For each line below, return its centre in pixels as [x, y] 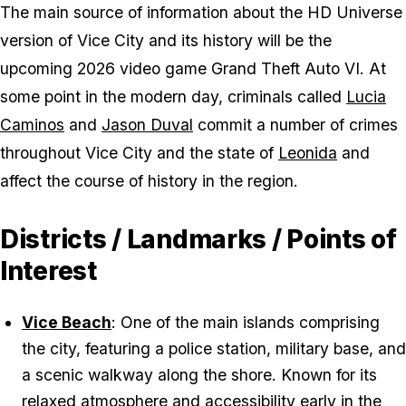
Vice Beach [67, 323]
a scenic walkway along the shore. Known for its [199, 375]
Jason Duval [147, 125]
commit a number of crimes [295, 125]
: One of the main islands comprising [246, 323]
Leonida [308, 153]
